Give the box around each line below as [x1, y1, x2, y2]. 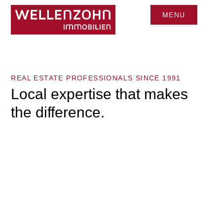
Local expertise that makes [11, 86, 188, 102]
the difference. [11, 104, 105, 120]
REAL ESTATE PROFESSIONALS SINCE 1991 [11, 74, 181, 82]
